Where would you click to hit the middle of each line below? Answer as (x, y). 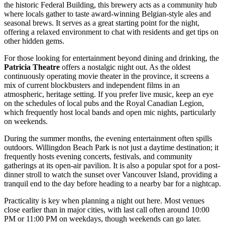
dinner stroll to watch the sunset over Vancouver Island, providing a (111, 175)
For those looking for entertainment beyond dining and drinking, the (111, 58)
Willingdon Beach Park (73, 148)
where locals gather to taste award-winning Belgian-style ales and (107, 14)
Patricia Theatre (32, 67)
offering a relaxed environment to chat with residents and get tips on (111, 32)
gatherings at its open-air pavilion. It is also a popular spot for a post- (112, 166)
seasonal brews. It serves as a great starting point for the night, (102, 23)
